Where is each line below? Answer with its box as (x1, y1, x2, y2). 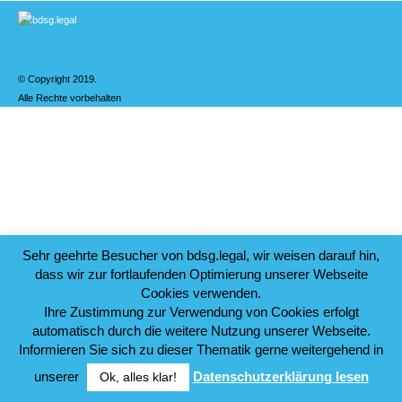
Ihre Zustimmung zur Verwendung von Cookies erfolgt (43, 303, 359, 319)
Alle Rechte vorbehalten (18, 92, 121, 104)
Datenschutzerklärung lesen (192, 369, 369, 384)
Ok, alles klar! (99, 370, 177, 384)
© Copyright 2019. (18, 74, 97, 84)
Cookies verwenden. (141, 284, 261, 301)
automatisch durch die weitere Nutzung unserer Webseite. (31, 322, 371, 338)
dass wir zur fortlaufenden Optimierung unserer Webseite (34, 266, 368, 282)
